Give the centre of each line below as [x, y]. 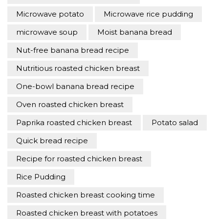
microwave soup [47, 32]
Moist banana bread [135, 32]
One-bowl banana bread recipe [75, 87]
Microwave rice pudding [148, 14]
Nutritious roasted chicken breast [78, 68]
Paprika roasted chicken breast [74, 123]
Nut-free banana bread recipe [73, 50]
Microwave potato [50, 14]
